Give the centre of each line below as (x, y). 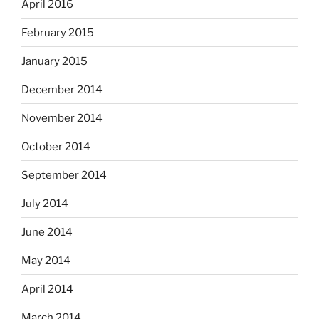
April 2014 (47, 289)
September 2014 (64, 175)
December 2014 (62, 89)
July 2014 (45, 203)
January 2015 (54, 61)
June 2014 (47, 232)
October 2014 (56, 146)
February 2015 (58, 32)
